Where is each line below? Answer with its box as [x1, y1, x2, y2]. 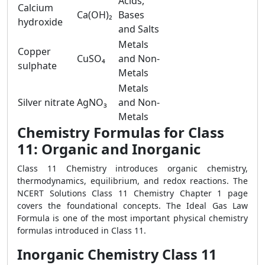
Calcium [18, 1, 53, 14]
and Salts [118, 22, 159, 35]
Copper [18, 45, 51, 58]
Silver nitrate [18, 96, 75, 109]
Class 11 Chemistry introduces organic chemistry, [17, 163, 248, 174]
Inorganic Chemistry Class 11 [17, 245, 216, 264]
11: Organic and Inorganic [17, 139, 201, 159]
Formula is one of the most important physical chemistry [17, 212, 248, 224]
